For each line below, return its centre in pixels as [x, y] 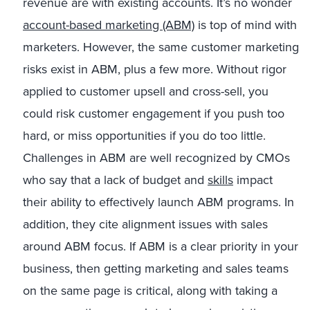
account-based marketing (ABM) [109, 25]
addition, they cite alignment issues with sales [145, 224]
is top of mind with [246, 25]
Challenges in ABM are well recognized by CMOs [156, 158]
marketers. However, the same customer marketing [161, 47]
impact [253, 180]
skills [220, 180]
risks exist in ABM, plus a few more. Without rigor [155, 69]
